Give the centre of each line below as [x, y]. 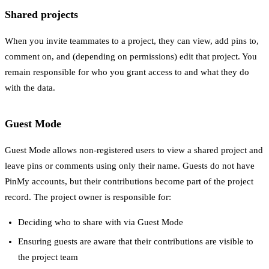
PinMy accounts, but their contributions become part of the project [129, 182]
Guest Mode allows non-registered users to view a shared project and [134, 150]
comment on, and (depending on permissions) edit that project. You [131, 57]
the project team [48, 257]
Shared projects [41, 15]
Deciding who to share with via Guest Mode [101, 222]
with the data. [30, 88]
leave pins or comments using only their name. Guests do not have [130, 166]
